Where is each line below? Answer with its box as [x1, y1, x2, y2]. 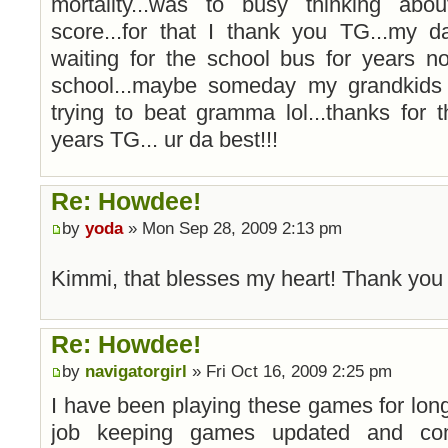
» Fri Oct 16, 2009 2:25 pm [187, 362, 392, 382]
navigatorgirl [85, 362, 187, 382]
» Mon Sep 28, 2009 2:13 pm [123, 219, 342, 239]
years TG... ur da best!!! [51, 126, 278, 152]
